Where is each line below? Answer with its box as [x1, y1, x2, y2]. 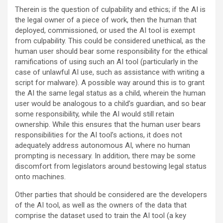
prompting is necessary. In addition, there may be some [15, 151, 196, 161]
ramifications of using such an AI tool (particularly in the [15, 57, 198, 67]
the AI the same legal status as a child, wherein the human [15, 89, 206, 98]
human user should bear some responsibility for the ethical [15, 47, 208, 56]
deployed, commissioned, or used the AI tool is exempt [15, 26, 195, 35]
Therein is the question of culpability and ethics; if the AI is [15, 5, 206, 14]
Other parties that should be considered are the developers [15, 190, 207, 200]
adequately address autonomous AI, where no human [15, 141, 190, 150]
